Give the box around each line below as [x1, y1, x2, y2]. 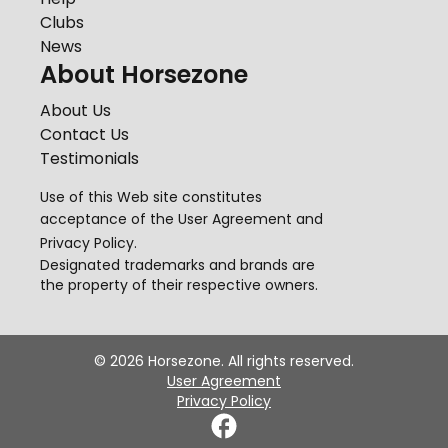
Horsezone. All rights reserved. [144, 351, 354, 371]
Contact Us [40, 123, 129, 146]
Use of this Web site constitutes [40, 187, 262, 207]
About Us [40, 99, 111, 122]
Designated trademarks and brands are [40, 255, 315, 275]
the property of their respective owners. [40, 275, 318, 295]
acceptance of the [40, 209, 174, 229]
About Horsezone [40, 58, 248, 91]
